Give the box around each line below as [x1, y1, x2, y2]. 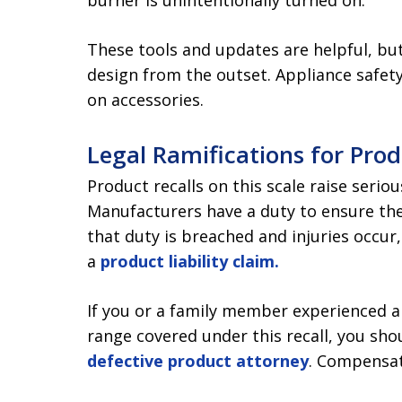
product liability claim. [100, 250, 279, 272]
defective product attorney [87, 350, 309, 371]
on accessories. [87, 89, 204, 110]
